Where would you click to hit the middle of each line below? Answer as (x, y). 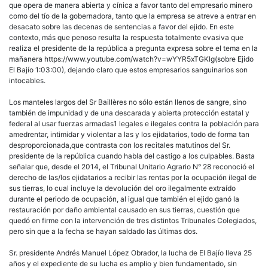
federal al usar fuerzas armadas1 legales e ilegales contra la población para (134, 124)
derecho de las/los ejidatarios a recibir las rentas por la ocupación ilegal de (133, 178)
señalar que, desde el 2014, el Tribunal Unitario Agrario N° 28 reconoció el (132, 167)
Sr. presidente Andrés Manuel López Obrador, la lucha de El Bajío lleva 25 (130, 253)
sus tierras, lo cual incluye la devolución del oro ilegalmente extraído (122, 188)
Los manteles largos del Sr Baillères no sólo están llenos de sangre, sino (128, 102)
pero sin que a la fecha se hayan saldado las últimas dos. (103, 232)
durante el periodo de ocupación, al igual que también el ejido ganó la (124, 199)
